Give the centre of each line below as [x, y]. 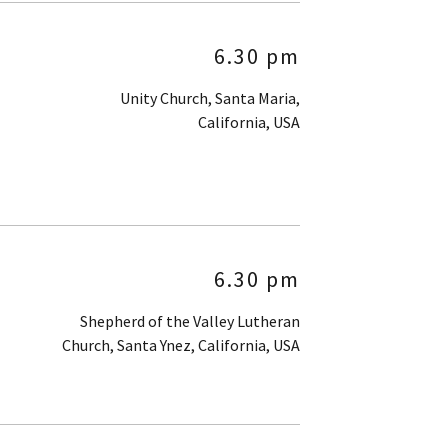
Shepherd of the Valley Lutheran [190, 321]
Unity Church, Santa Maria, [210, 98]
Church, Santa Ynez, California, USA [181, 345]
